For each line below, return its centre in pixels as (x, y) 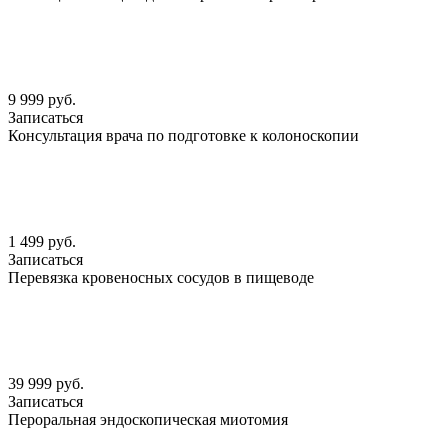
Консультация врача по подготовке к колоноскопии (183, 136)
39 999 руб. (46, 384)
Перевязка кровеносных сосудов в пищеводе (161, 278)
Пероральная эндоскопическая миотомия (148, 420)
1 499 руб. (42, 242)
